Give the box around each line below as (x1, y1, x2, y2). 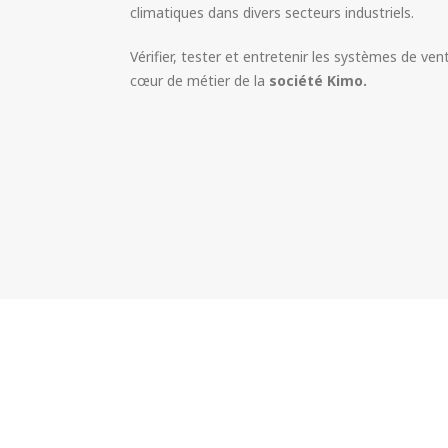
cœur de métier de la (130, 70, 269, 90)
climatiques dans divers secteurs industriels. (130, 2, 414, 22)
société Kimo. (269, 70, 367, 90)
